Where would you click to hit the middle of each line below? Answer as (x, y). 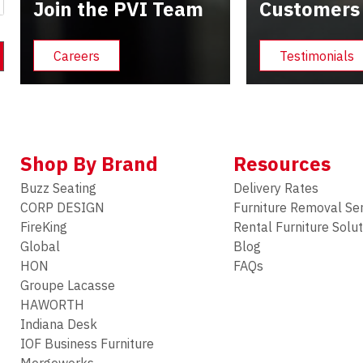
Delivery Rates (276, 188)
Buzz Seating (59, 188)
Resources (282, 164)
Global (41, 247)
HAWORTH (53, 305)
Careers (77, 56)
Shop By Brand (90, 164)
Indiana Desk (59, 325)
